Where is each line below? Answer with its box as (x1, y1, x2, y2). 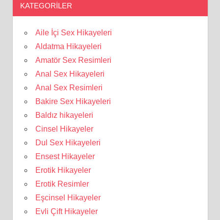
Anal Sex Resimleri (35, 83, 103, 92)
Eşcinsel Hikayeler (35, 193, 101, 202)
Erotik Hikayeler (35, 165, 91, 174)
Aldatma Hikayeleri (35, 42, 102, 51)
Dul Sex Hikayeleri (35, 138, 101, 147)
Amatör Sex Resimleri (35, 55, 111, 64)
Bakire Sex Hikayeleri (35, 97, 111, 106)
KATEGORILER (20, 1, 72, 10)
